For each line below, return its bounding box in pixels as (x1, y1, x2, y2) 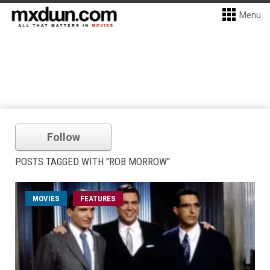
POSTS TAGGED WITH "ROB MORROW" (15, 155, 170, 168)
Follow (46, 131, 80, 143)
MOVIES (33, 194, 60, 203)
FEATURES (80, 194, 116, 203)
